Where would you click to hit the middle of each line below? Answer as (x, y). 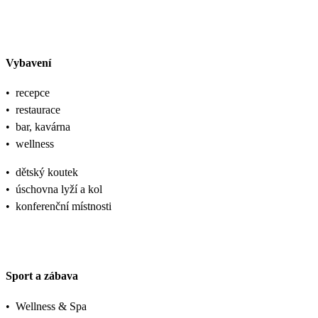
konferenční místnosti (64, 206)
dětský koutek (47, 172)
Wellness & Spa (51, 306)
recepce (33, 93)
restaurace (38, 110)
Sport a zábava (42, 276)
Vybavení (28, 62)
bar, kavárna (43, 127)
